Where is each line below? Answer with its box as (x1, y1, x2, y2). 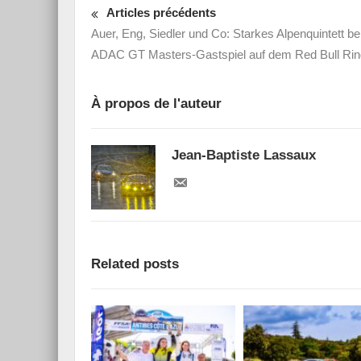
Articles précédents (106, 6, 216, 20)
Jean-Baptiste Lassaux (172, 147, 316, 164)
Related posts (91, 256, 179, 272)
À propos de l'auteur (91, 96, 222, 112)
